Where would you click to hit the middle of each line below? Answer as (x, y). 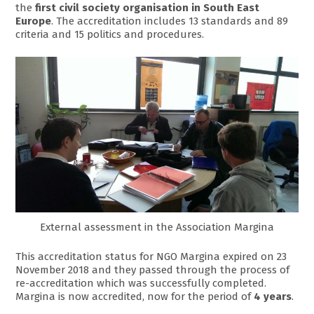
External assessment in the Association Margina (157, 227)
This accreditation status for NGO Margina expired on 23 (151, 256)
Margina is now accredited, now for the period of (135, 296)
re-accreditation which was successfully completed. (141, 283)
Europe (34, 21)
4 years (273, 296)
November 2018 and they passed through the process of (153, 269)
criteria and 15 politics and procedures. (110, 34)
